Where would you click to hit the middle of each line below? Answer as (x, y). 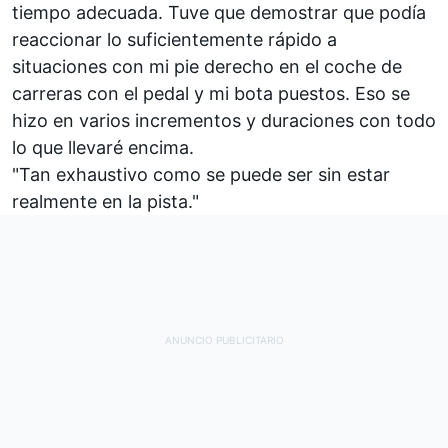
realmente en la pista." (105, 201)
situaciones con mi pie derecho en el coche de (207, 66)
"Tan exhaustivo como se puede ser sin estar (201, 174)
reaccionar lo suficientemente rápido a (174, 39)
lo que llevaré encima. (103, 147)
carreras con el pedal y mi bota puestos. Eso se (211, 93)
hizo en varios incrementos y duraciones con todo (224, 120)
